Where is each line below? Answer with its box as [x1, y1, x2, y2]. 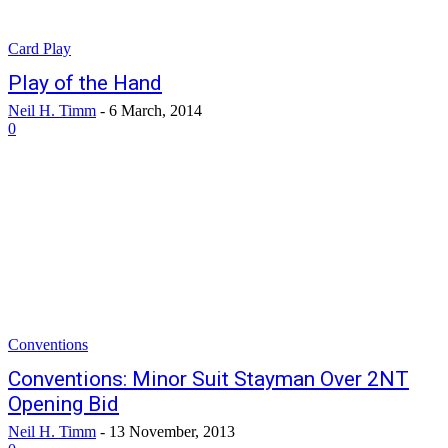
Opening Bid [8, 392, 119, 416]
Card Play [8, 40, 71, 57]
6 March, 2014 [109, 102, 202, 119]
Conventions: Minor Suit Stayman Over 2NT [8, 367, 409, 391]
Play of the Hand [8, 71, 162, 95]
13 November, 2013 [109, 423, 235, 440]
